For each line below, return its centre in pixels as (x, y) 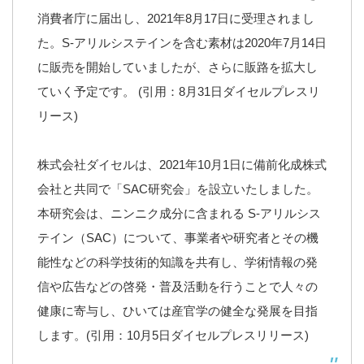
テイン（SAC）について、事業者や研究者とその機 (178, 238)
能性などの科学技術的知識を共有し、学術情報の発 (178, 262)
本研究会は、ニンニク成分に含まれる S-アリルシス (179, 214)
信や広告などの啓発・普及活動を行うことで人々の (178, 287)
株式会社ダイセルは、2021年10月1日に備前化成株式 (182, 165)
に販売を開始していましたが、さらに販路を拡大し (178, 67)
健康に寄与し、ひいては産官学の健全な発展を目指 (178, 311)
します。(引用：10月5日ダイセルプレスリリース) (173, 336)
